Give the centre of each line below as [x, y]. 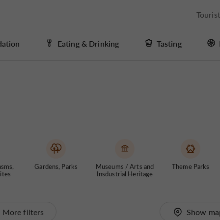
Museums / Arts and [125, 166]
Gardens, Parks [56, 166]
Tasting [169, 43]
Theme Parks [191, 166]
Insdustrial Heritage [125, 174]
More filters [23, 212]
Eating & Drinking [88, 43]
